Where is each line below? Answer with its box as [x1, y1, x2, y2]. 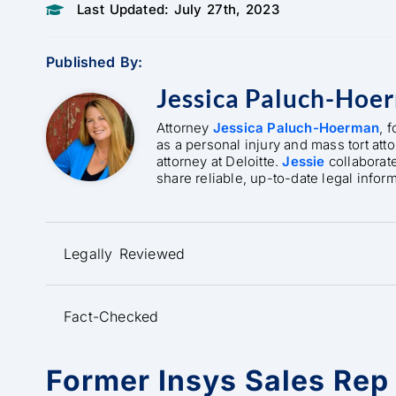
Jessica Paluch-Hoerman [212, 119, 380, 136]
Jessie [282, 153, 325, 170]
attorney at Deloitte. [156, 153, 283, 170]
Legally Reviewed [64, 245, 186, 263]
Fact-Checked [64, 308, 159, 325]
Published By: [46, 53, 143, 71]
